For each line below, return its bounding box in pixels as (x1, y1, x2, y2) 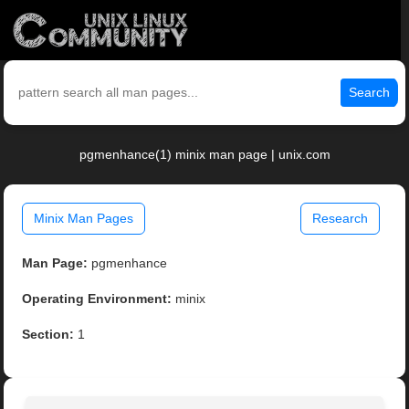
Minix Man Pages (34, 211, 134, 226)
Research (311, 211, 368, 226)
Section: (22, 327, 75, 342)
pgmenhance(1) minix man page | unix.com (79, 147, 330, 163)
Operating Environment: (22, 291, 173, 307)
